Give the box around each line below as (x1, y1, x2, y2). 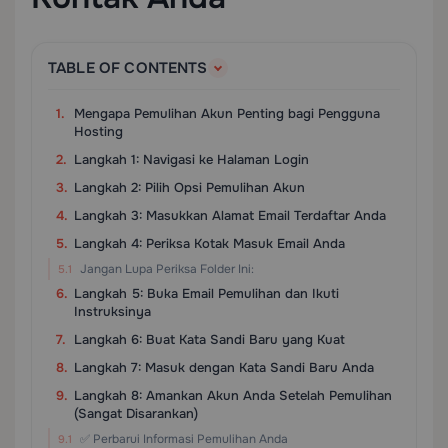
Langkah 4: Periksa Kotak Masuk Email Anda (74, 235, 345, 252)
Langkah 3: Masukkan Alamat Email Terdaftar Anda (74, 207, 386, 224)
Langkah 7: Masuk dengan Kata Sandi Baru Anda (74, 359, 374, 376)
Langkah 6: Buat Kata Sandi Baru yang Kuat (74, 331, 345, 348)
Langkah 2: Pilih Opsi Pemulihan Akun (74, 179, 305, 196)
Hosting (74, 123, 123, 140)
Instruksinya (74, 303, 151, 320)
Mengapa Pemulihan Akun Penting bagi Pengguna (74, 105, 380, 122)
